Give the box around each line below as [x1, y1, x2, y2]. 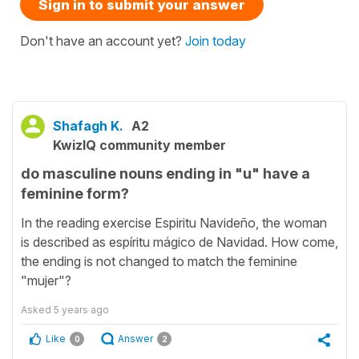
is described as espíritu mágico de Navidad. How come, [21, 234, 338, 251]
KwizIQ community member [53, 136, 226, 153]
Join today [185, 32, 246, 49]
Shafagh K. [53, 117, 123, 134]
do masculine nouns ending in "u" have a [21, 164, 310, 182]
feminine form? [21, 184, 129, 202]
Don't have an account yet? [20, 32, 185, 49]
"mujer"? [21, 272, 71, 289]
